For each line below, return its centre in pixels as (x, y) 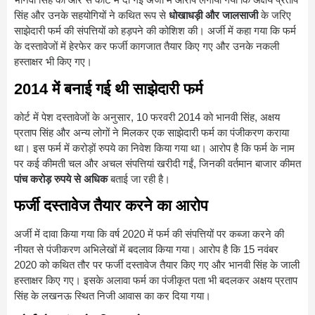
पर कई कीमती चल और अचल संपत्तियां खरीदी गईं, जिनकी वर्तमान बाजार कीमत (157, 163)
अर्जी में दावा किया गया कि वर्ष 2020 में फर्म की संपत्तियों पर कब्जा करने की (149, 234)
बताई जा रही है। (139, 179)
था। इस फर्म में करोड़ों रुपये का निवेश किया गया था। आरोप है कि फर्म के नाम (154, 148)
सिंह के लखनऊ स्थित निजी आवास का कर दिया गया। (112, 296)
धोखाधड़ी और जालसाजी (213, 15)
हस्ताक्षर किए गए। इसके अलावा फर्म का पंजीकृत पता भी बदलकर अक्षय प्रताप (156, 281)
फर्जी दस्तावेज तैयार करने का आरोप (111, 206)
